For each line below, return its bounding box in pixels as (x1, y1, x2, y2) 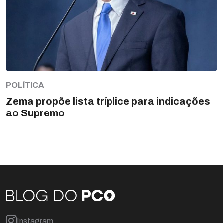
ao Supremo (6, 108, 65, 119)
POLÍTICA (6, 81, 44, 90)
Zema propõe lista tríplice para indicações (6, 96, 210, 107)
